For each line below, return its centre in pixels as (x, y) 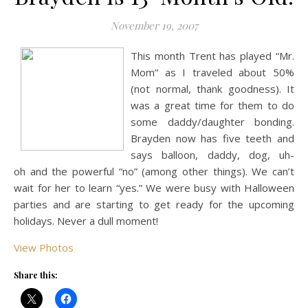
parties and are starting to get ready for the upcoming (154, 204)
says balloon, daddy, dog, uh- (212, 155)
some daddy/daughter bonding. (212, 122)
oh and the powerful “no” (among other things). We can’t (154, 171)
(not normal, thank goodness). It (212, 89)
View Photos (44, 247)
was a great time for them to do (212, 105)
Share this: (36, 275)
